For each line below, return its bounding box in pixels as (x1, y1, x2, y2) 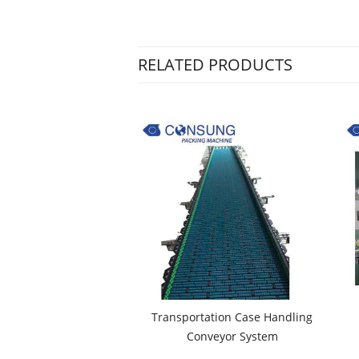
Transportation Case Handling (151, 309, 313, 325)
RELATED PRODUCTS (138, 54, 292, 75)
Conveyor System (186, 329, 278, 344)
